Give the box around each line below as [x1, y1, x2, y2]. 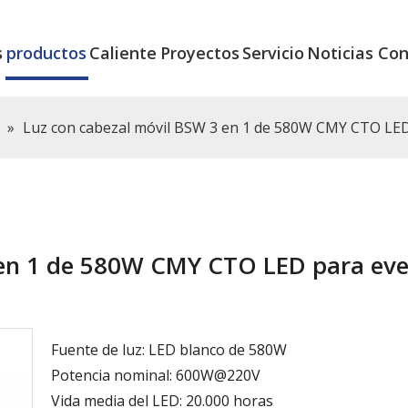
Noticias [307, 42, 374, 64]
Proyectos [159, 42, 240, 64]
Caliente [89, 42, 158, 64]
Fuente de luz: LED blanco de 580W [51, 339, 287, 360]
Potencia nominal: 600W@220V [51, 364, 260, 385]
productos [6, 42, 87, 64]
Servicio [242, 42, 305, 64]
